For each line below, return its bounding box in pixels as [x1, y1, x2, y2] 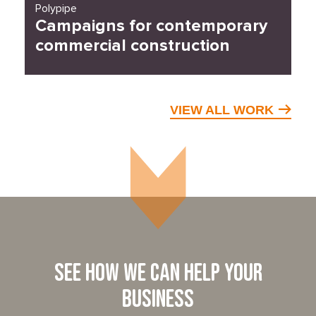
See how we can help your [54, 259, 262, 288]
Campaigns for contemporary [35, 15, 267, 36]
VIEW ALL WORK [169, 103, 274, 117]
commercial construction [35, 35, 230, 56]
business [122, 285, 194, 314]
